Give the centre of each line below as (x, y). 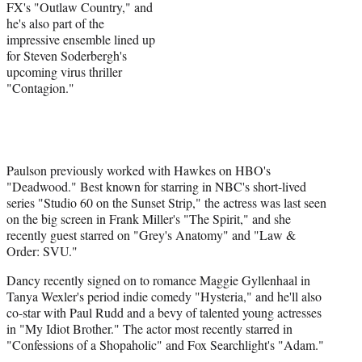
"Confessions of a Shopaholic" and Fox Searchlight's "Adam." (165, 344)
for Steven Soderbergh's (67, 55)
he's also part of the (55, 23)
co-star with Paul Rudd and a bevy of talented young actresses (164, 312)
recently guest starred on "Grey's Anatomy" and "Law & (151, 234)
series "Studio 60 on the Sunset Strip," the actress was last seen (166, 202)
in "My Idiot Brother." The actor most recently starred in (149, 328)
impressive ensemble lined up (81, 39)
